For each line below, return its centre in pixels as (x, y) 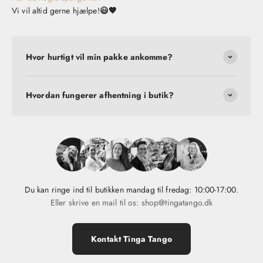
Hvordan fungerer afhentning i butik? (100, 95)
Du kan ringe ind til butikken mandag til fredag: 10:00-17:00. (131, 190)
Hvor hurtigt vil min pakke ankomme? (99, 57)
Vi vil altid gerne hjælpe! (56, 11)
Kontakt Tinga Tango (131, 239)
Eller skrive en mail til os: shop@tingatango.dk (131, 203)
